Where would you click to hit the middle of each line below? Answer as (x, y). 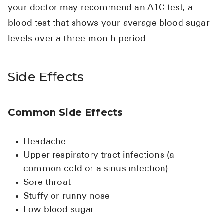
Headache (45, 142)
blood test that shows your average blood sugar (109, 24)
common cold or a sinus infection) (96, 169)
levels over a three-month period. (78, 39)
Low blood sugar (59, 210)
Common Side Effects (65, 113)
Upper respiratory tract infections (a (99, 156)
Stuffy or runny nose (67, 197)
